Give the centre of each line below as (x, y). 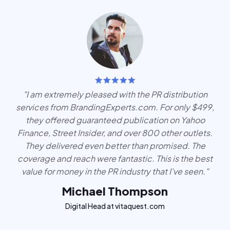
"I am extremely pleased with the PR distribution (115, 94)
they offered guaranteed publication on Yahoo (115, 120)
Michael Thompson (115, 191)
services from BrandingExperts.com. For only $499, (115, 107)
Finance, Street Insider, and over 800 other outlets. (115, 132)
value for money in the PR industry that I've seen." (115, 171)
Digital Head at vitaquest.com (115, 206)
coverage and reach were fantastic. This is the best (115, 158)
